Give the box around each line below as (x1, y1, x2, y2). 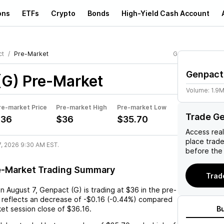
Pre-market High (56, 103, 107, 111)
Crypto (51, 8, 75, 17)
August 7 (6, 185, 35, 194)
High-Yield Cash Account (121, 8, 209, 17)
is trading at (82, 185, 126, 194)
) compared (133, 195, 172, 203)
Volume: (186, 86, 211, 94)
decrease (40, 195, 72, 203)
